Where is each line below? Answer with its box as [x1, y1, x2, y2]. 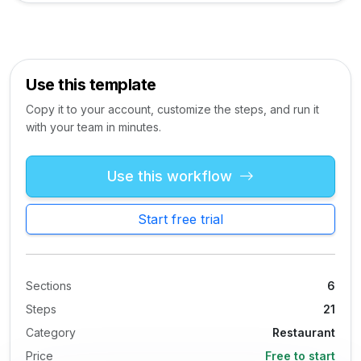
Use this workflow [107, 167, 236, 185]
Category [26, 325, 76, 339]
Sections [26, 278, 72, 293]
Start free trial [138, 210, 223, 227]
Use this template [26, 74, 156, 94]
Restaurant [272, 325, 335, 339]
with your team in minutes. [26, 119, 161, 134]
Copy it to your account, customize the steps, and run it [26, 102, 319, 116]
